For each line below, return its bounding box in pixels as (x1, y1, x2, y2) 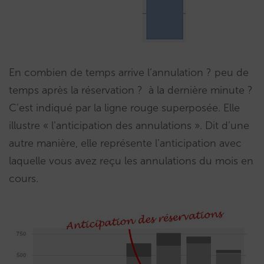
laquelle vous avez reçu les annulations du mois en (9, 154, 253, 167)
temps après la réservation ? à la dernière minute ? (9, 83, 253, 97)
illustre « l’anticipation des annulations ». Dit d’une (9, 118, 249, 132)
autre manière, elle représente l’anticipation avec (9, 136, 242, 150)
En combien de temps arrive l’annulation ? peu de (9, 65, 249, 79)
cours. (9, 171, 38, 185)
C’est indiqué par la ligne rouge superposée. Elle (9, 101, 240, 114)
